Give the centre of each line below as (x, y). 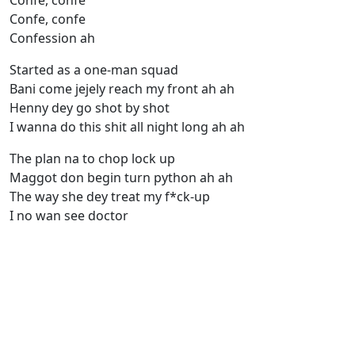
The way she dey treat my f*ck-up (110, 197)
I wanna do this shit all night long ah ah (127, 127)
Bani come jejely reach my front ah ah (122, 89)
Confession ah (52, 38)
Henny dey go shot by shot (90, 108)
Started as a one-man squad (94, 70)
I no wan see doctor (69, 216)
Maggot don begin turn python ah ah (121, 178)
